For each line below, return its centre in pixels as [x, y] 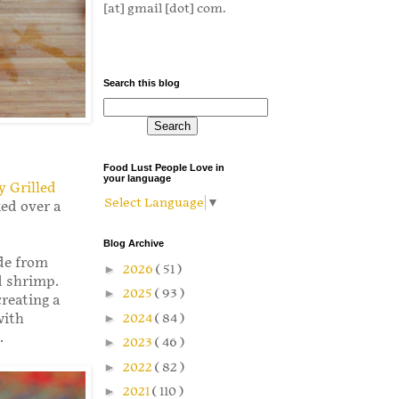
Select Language [154, 203]
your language [137, 179]
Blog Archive [134, 244]
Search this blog [142, 83]
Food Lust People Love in [164, 168]
